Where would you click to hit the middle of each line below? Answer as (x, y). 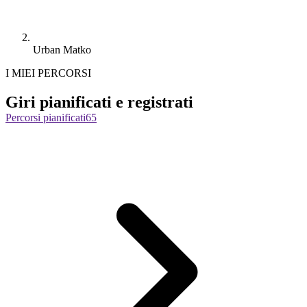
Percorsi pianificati (46, 117)
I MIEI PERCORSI (48, 73)
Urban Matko (62, 49)
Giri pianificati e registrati (99, 102)
